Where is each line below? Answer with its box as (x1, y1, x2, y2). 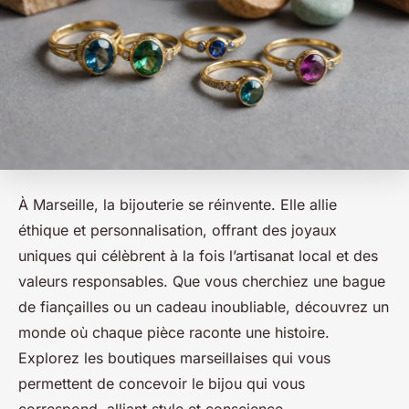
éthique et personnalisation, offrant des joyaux (18, 221, 337, 240)
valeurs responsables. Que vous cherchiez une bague (18, 272, 385, 291)
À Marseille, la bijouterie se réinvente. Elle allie (18, 195, 337, 215)
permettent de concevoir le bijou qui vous (18, 374, 305, 393)
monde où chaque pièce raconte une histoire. (18, 323, 330, 342)
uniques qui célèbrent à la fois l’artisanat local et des (18, 246, 378, 266)
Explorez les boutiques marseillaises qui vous (18, 349, 330, 368)
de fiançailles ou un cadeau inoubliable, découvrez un (18, 298, 389, 317)
